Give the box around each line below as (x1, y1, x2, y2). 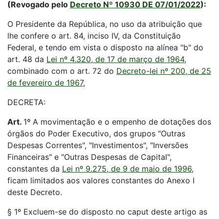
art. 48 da (7, 54, 46, 64)
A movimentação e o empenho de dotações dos (33, 117, 211, 127)
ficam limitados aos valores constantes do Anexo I (7, 175, 195, 185)
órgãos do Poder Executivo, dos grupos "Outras (7, 129, 185, 138)
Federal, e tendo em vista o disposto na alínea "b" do (7, 43, 203, 52)
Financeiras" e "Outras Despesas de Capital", (7, 152, 172, 162)
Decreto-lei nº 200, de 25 (116, 66, 211, 76)
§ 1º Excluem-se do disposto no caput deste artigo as (7, 207, 207, 217)
